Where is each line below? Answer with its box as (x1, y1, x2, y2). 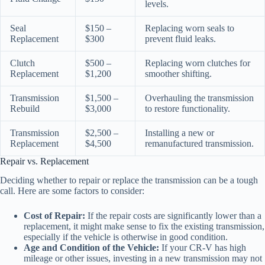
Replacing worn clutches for (145, 57, 250, 68)
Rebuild (10, 103, 40, 114)
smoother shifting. (145, 68, 212, 79)
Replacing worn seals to (145, 22, 234, 33)
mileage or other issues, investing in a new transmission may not (24, 253, 262, 264)
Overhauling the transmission (145, 92, 254, 103)
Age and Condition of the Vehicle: (24, 243, 159, 253)
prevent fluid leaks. (145, 33, 216, 44)
